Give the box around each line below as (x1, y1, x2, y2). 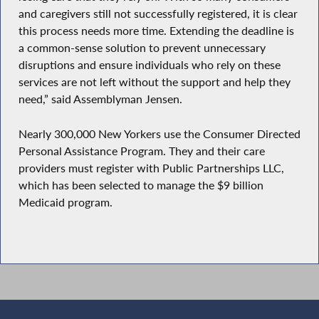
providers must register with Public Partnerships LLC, (18, 161, 284, 176)
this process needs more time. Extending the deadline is (18, 23, 294, 38)
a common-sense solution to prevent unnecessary (18, 41, 266, 56)
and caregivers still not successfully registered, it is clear (18, 6, 298, 21)
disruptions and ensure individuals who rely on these (18, 58, 281, 73)
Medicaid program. (18, 195, 113, 210)
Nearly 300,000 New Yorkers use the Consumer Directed (18, 127, 300, 142)
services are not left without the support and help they (18, 75, 291, 90)
